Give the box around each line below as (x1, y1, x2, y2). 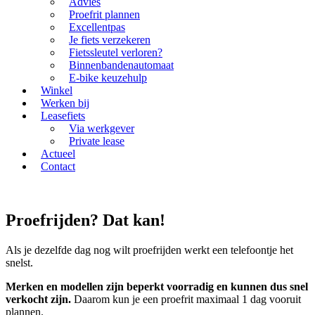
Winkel (41, 84, 72, 96)
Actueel (41, 147, 75, 160)
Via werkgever (69, 122, 134, 134)
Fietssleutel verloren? (69, 46, 162, 58)
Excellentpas (69, 20, 125, 33)
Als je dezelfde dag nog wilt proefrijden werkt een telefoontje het (6, 243, 293, 256)
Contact (41, 160, 75, 172)
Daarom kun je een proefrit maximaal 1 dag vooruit (71, 292, 301, 305)
